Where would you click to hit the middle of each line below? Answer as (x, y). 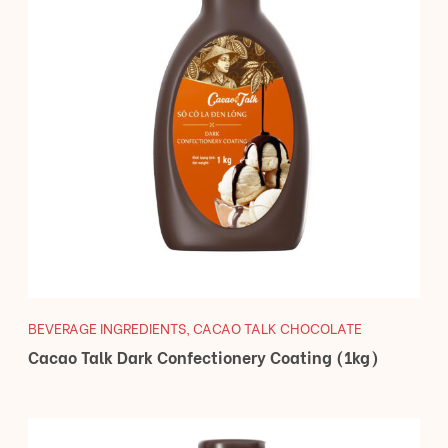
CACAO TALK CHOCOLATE (277, 328)
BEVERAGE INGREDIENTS (107, 328)
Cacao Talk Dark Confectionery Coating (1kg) (203, 357)
